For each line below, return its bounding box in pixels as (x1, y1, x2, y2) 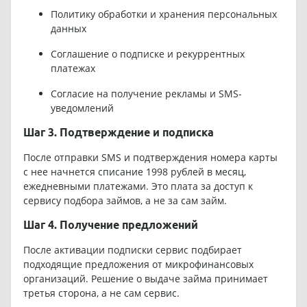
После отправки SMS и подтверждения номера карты (23, 150, 278, 164)
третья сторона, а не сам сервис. (23, 286, 180, 299)
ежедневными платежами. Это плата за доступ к (23, 179, 253, 193)
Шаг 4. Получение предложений (23, 218, 198, 231)
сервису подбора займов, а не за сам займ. (23, 193, 227, 207)
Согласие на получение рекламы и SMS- (50, 86, 242, 100)
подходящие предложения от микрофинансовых (23, 257, 254, 271)
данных (50, 21, 86, 35)
